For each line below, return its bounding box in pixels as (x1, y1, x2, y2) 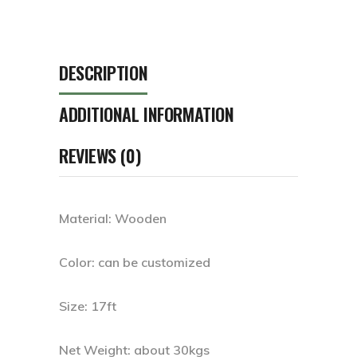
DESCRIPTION (59, 60, 148, 86)
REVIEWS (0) (59, 143, 141, 169)
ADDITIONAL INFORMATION (59, 101, 234, 127)
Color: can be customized (59, 254, 210, 271)
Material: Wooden (59, 210, 167, 227)
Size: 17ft (59, 298, 116, 315)
